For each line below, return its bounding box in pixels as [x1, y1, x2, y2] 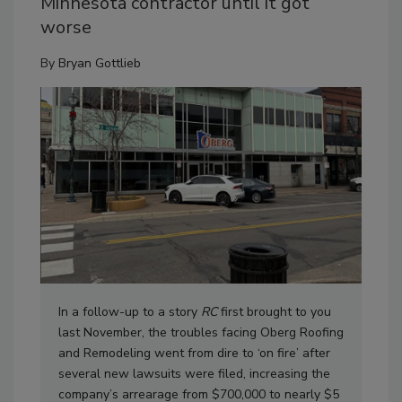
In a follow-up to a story [58, 302, 201, 320]
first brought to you [217, 302, 331, 320]
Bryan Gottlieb [58, 55, 141, 73]
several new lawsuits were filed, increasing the [58, 364, 330, 382]
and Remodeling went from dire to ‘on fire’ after [58, 344, 330, 362]
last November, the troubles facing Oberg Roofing [58, 323, 344, 341]
